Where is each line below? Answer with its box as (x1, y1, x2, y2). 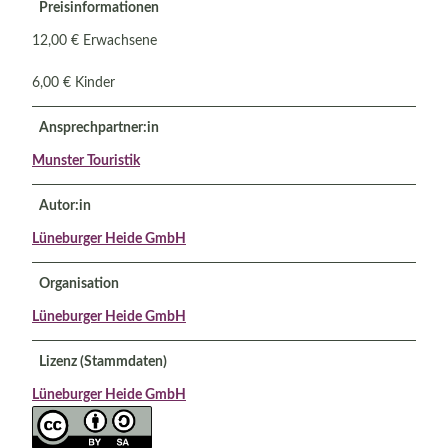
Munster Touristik (32, 153, 140, 168)
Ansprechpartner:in (39, 120, 159, 135)
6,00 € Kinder (32, 75, 115, 90)
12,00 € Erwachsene (32, 33, 157, 48)
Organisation (39, 276, 119, 291)
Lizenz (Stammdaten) (39, 354, 167, 369)
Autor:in (39, 198, 91, 213)
